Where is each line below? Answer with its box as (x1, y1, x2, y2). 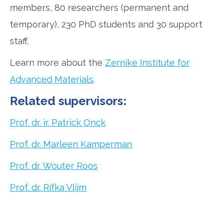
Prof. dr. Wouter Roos (10, 161, 98, 171)
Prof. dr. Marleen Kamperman (10, 139, 132, 150)
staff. (10, 36, 28, 47)
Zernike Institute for (105, 57, 190, 68)
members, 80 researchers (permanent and (10, 2, 189, 13)
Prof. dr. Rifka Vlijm (10, 182, 86, 193)
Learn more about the (10, 57, 105, 68)
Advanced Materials (10, 74, 93, 85)
